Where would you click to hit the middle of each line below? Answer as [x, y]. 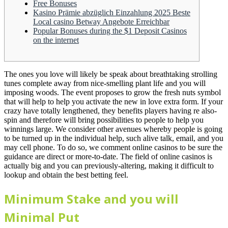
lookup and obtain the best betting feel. [66, 175]
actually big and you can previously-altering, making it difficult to [109, 166]
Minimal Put [42, 217]
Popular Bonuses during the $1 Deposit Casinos [110, 31]
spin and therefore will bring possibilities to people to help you [104, 120]
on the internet [56, 40]
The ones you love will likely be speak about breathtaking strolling [111, 74]
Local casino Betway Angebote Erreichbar [101, 22]
